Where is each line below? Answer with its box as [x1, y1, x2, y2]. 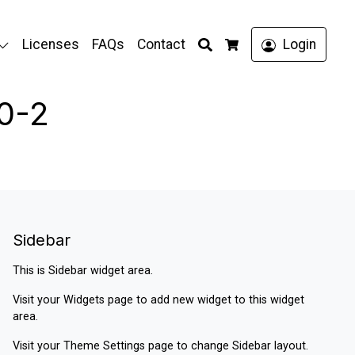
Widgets [63, 293, 108, 307]
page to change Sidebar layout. [148, 339, 308, 353]
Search [211, 35, 255, 51]
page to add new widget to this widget [108, 293, 304, 307]
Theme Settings [63, 339, 148, 353]
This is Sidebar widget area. [13, 264, 153, 277]
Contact [137, 36, 186, 52]
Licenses [22, 36, 80, 52]
